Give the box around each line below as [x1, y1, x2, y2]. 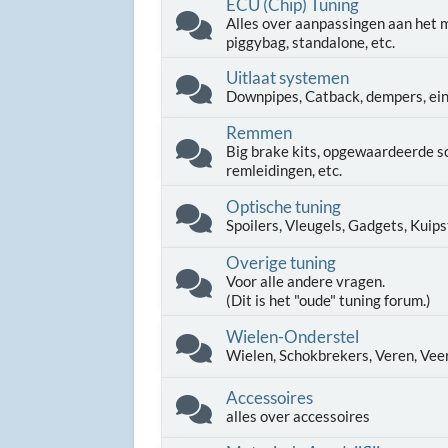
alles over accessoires [226, 407, 371, 425]
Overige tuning [226, 251, 337, 273]
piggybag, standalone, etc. [226, 32, 396, 51]
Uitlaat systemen [226, 67, 350, 88]
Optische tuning [226, 196, 342, 217]
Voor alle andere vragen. [226, 271, 386, 290]
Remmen [226, 121, 293, 143]
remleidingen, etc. [226, 160, 343, 179]
